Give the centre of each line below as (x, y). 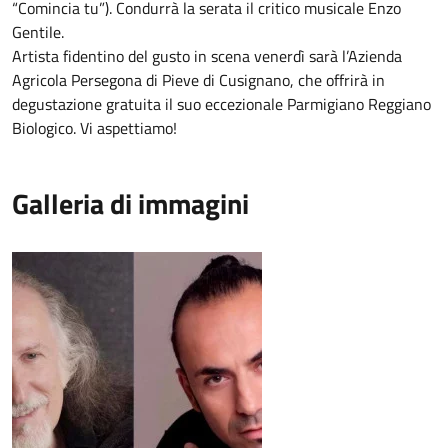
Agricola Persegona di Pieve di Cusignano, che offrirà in (198, 80)
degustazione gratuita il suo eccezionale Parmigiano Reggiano (221, 104)
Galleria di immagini (130, 203)
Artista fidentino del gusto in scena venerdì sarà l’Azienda (207, 56)
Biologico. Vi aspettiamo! (94, 128)
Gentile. (40, 32)
